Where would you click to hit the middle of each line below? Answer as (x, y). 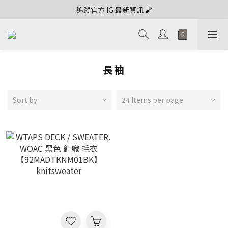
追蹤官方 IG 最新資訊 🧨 (114, 10)
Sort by (25, 100)
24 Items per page (152, 100)
